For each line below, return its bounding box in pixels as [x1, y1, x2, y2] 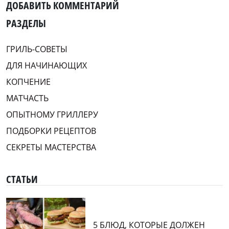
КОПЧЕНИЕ [6, 76, 51, 87]
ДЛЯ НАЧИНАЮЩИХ [6, 59, 87, 71]
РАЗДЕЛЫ [6, 16, 46, 30]
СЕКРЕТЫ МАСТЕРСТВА [6, 141, 96, 153]
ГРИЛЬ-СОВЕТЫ [6, 43, 67, 55]
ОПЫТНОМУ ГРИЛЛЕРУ [6, 108, 98, 120]
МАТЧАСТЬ [6, 92, 49, 104]
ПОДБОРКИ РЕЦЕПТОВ [6, 125, 96, 136]
